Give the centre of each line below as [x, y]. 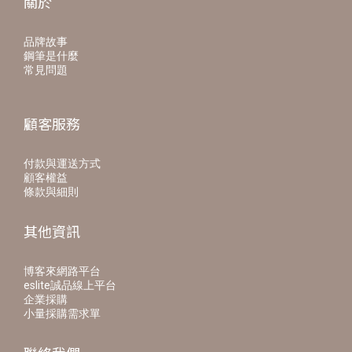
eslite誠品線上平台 [70, 285]
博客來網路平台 [62, 271]
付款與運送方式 [62, 163]
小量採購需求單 [62, 313]
